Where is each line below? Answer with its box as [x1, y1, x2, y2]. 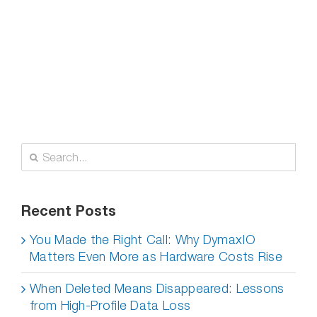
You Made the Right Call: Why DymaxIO [30, 232, 255, 247]
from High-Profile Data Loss [30, 298, 191, 313]
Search [21, 143, 62, 158]
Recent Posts [21, 202, 116, 219]
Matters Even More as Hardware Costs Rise [30, 249, 282, 264]
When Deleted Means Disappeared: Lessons [30, 281, 284, 296]
